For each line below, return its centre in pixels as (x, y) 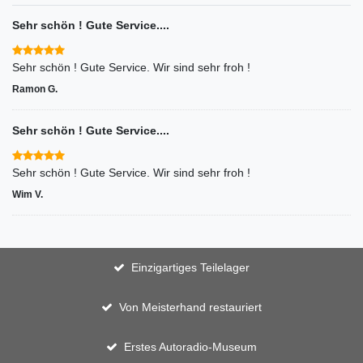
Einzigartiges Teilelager (190, 267)
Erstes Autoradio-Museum (190, 346)
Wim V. (28, 194)
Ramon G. (35, 89)
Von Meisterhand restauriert (190, 307)
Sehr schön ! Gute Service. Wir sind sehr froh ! (131, 172)
